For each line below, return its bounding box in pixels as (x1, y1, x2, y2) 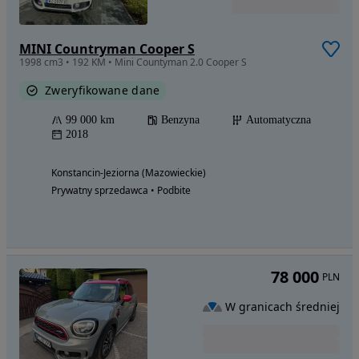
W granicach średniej (225, 298, 340, 314)
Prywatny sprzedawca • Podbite (51, 184, 191, 198)
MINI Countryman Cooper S (19, 40, 195, 58)
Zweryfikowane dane (45, 83, 160, 99)
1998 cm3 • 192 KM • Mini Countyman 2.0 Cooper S (19, 55, 247, 70)
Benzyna (161, 114, 200, 127)
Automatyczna (246, 114, 311, 127)
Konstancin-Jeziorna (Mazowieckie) (51, 166, 206, 180)
